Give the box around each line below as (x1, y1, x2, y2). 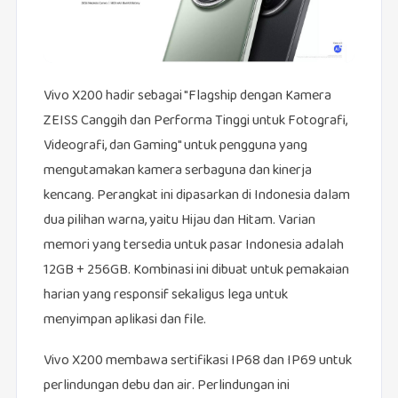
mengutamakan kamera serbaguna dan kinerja (43, 159, 312, 184)
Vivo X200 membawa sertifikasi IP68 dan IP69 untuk (43, 349, 352, 374)
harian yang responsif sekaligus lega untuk (43, 283, 288, 308)
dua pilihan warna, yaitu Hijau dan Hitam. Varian (43, 209, 315, 234)
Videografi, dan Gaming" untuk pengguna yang (43, 134, 307, 159)
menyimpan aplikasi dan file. (43, 308, 206, 333)
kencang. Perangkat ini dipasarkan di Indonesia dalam (43, 184, 350, 209)
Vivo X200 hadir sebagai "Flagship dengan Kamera (43, 84, 331, 109)
